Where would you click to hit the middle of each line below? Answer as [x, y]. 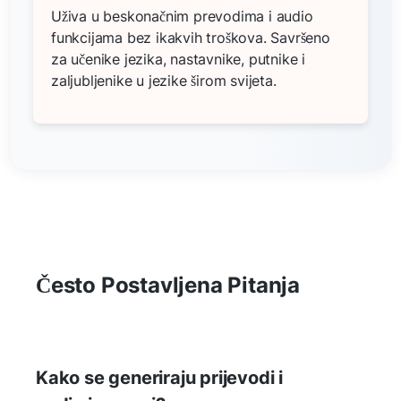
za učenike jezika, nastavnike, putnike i [179, 59]
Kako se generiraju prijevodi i [160, 377]
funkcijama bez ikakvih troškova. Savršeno [191, 37]
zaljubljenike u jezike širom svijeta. [164, 80]
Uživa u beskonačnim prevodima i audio [182, 16]
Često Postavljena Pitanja [168, 285]
